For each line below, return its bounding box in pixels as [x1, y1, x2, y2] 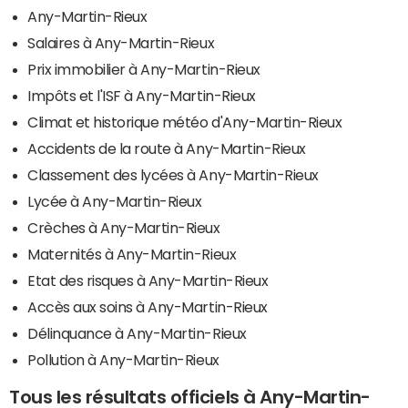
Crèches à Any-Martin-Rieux [27, 219, 220, 235]
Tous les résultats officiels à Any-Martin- [9, 387, 371, 406]
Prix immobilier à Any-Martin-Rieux [27, 61, 260, 76]
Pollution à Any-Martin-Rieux [27, 352, 219, 367]
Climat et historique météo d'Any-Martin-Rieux [27, 114, 342, 129]
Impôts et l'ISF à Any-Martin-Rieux [27, 87, 256, 103]
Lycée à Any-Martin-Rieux [27, 193, 202, 209]
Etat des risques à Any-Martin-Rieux [27, 272, 269, 288]
